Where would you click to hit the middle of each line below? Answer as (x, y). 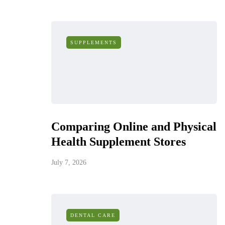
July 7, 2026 (69, 162)
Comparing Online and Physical (134, 127)
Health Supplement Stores (119, 142)
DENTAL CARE (93, 215)
